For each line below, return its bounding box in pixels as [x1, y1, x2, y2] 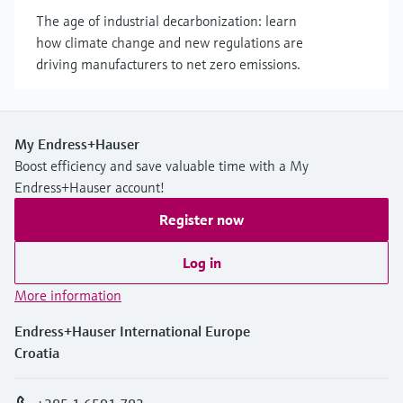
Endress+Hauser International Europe [14, 321, 250, 340]
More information [14, 285, 121, 304]
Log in [182, 253, 221, 272]
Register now [159, 210, 244, 228]
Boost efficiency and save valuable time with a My [14, 156, 309, 175]
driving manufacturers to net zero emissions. [36, 54, 300, 73]
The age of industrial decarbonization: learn [36, 11, 297, 30]
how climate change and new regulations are [36, 32, 303, 51]
